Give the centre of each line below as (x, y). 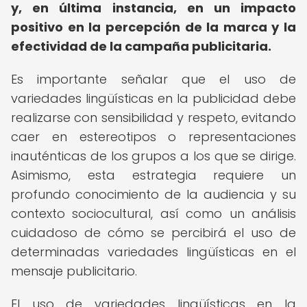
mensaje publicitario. (74, 271)
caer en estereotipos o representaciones (153, 137)
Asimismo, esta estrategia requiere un (153, 175)
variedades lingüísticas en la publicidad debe (153, 98)
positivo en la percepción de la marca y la (153, 27)
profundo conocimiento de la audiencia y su (153, 194)
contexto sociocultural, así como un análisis (153, 213)
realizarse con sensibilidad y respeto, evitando (153, 118)
